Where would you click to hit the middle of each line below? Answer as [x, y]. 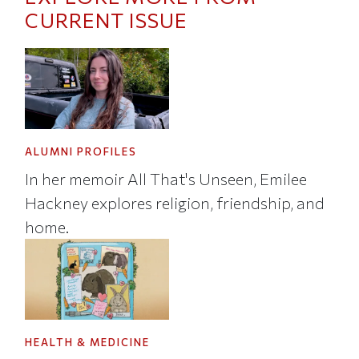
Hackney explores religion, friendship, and [175, 202]
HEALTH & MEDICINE [88, 343]
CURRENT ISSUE [106, 20]
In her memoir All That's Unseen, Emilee [166, 178]
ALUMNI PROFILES [81, 152]
